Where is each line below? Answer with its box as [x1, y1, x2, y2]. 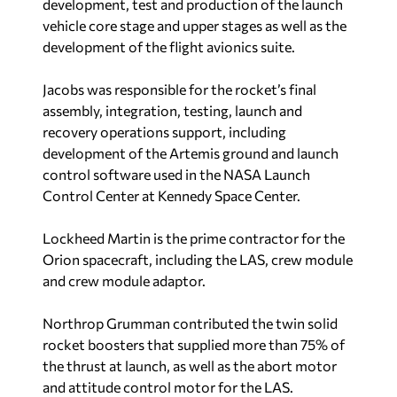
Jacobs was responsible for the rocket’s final [43, 81, 316, 98]
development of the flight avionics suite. [43, 38, 295, 56]
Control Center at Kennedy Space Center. [43, 187, 300, 205]
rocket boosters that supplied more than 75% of [43, 336, 345, 354]
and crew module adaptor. [43, 272, 206, 290]
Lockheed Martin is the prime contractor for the [43, 230, 345, 247]
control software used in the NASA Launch [43, 166, 310, 183]
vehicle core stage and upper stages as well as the [43, 17, 346, 35]
